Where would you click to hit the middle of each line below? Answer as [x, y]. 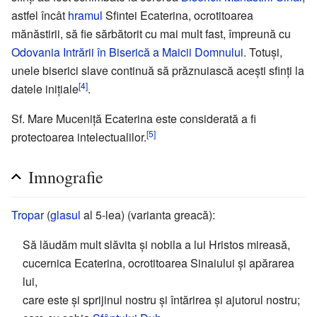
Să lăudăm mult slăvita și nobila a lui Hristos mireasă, [156, 244]
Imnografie [66, 177]
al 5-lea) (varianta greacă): [148, 214]
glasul [65, 214]
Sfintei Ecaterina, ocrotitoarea [178, 15]
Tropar [28, 214]
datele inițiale [45, 88]
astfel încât [40, 15]
